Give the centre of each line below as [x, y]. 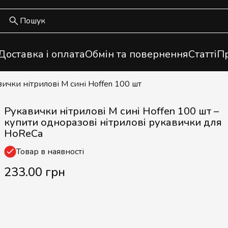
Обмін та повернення [136, 54]
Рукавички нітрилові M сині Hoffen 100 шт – [111, 111]
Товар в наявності [50, 152]
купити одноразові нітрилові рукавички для [113, 122]
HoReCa [23, 134]
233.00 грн [35, 172]
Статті [202, 54]
